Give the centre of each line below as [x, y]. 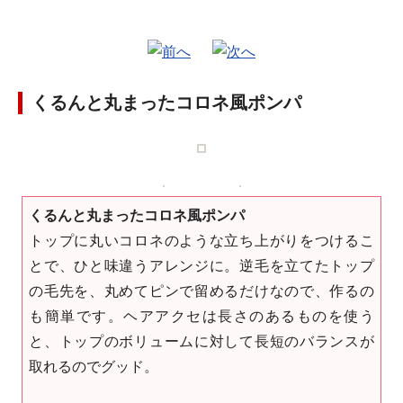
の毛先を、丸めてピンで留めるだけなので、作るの [201, 291]
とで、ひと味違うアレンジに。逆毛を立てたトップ [201, 266]
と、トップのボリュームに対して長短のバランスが [201, 341]
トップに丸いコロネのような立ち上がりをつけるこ [201, 241]
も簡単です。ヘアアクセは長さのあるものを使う [201, 316]
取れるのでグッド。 [94, 367]
